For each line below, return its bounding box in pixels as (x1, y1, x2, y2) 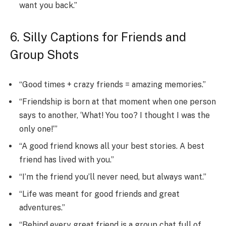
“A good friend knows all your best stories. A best (19, 141, 204, 151)
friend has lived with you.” (19, 155, 114, 165)
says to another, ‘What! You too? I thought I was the (19, 110, 210, 121)
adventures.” (19, 203, 65, 213)
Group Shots (10, 47, 79, 62)
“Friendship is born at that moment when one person (19, 97, 216, 107)
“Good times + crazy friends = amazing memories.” (19, 80, 206, 90)
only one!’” (19, 124, 58, 134)
